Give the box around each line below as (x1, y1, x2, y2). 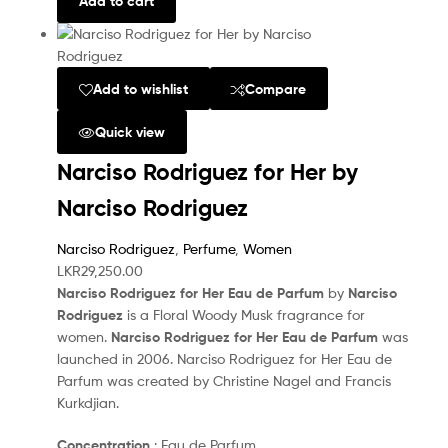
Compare (245, 79, 307, 98)
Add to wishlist (92, 79, 188, 98)
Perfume (183, 239, 235, 257)
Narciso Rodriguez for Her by (57, 157, 358, 186)
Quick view (94, 122, 165, 141)
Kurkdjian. (57, 393, 119, 411)
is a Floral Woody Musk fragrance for (123, 305, 365, 323)
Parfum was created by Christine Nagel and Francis (57, 371, 391, 389)
